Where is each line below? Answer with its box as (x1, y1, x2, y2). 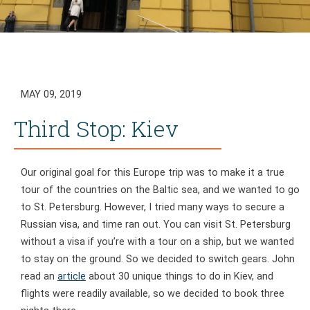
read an (21, 271, 57, 282)
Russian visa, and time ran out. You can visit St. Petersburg (21, 219, 291, 230)
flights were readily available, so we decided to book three (21, 288, 284, 300)
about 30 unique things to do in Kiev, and (86, 271, 273, 282)
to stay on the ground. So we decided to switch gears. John (21, 253, 295, 265)
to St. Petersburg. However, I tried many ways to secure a (21, 201, 284, 213)
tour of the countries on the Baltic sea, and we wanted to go (21, 184, 300, 196)
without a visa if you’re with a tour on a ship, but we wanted (21, 236, 294, 248)
